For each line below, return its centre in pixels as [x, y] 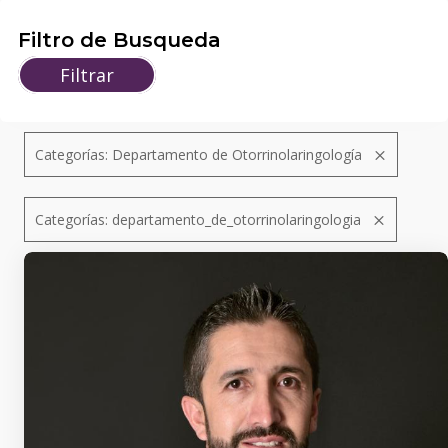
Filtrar [87, 75]
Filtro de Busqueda [119, 40]
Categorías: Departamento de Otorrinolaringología [198, 154]
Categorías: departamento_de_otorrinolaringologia [198, 219]
